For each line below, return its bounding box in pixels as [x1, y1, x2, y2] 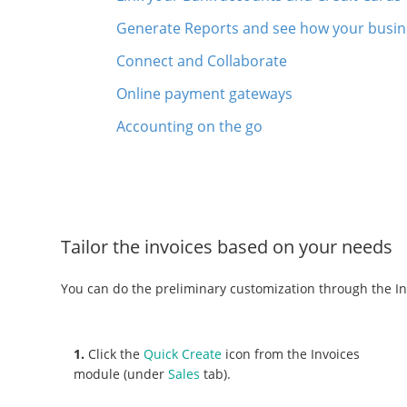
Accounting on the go [116, 115, 263, 136]
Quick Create [144, 344, 223, 362]
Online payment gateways [116, 83, 293, 104]
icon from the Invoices [222, 344, 361, 362]
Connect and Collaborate [116, 50, 288, 71]
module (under [74, 364, 169, 382]
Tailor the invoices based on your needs [61, 233, 393, 259]
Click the [84, 344, 144, 362]
